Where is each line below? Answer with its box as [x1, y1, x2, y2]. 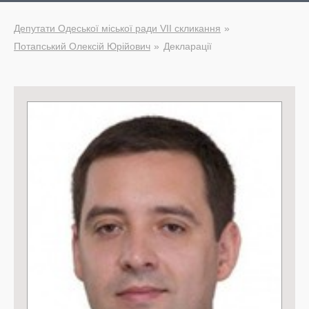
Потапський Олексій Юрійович [14, 41, 150, 52]
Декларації [163, 41, 212, 52]
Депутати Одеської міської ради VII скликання [14, 23, 221, 34]
